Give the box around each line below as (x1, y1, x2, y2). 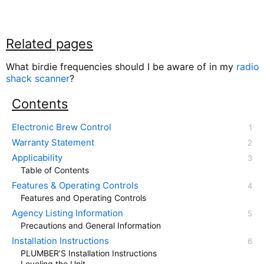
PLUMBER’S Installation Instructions (21, 248, 157, 259)
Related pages (6, 36, 93, 52)
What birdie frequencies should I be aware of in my (6, 61, 236, 73)
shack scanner (6, 72, 70, 85)
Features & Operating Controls (12, 180, 138, 192)
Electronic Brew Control (12, 121, 111, 133)
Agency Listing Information (12, 207, 123, 219)
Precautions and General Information (21, 220, 161, 231)
